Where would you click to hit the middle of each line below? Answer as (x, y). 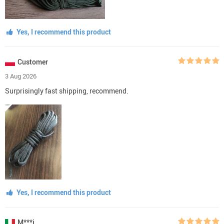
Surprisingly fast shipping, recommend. (67, 90)
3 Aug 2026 (21, 76)
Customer (33, 61)
